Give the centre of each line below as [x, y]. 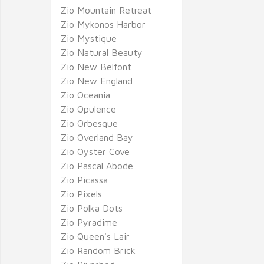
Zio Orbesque [89, 123]
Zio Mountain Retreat [106, 10]
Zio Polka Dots [92, 208]
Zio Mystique [89, 38]
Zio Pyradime [89, 222]
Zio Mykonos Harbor [103, 24]
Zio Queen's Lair [95, 236]
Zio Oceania [85, 95]
